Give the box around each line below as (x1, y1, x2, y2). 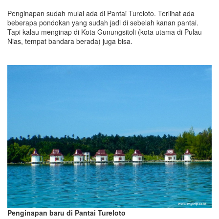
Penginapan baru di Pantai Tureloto (7, 207, 126, 218)
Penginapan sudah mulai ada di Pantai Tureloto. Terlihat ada (7, 8, 195, 18)
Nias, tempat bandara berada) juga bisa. (7, 36, 132, 46)
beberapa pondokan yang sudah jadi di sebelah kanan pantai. (7, 17, 198, 27)
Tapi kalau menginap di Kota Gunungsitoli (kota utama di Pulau (7, 26, 202, 37)
